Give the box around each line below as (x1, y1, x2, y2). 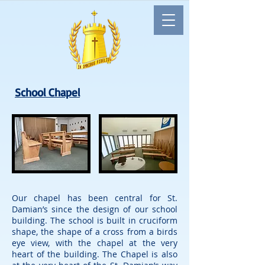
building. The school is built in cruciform (12, 215, 177, 226)
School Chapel (15, 85, 80, 99)
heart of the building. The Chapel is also (12, 248, 177, 260)
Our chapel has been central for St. (12, 192, 177, 203)
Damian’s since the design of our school (12, 203, 177, 215)
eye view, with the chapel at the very (12, 237, 177, 248)
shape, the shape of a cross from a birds (12, 226, 177, 237)
